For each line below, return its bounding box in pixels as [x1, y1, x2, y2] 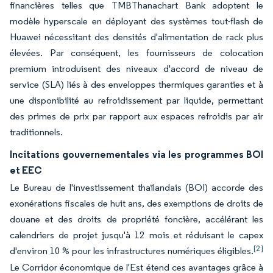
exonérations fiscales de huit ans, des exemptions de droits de [10, 197, 263, 209]
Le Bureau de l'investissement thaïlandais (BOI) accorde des [10, 182, 263, 193]
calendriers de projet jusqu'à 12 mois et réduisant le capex [10, 229, 263, 241]
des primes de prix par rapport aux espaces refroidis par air [10, 110, 263, 122]
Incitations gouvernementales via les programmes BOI [10, 148, 263, 160]
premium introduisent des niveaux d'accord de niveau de [10, 63, 263, 74]
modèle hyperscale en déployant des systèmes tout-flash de [10, 15, 263, 27]
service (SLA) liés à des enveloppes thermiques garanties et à [10, 79, 263, 90]
